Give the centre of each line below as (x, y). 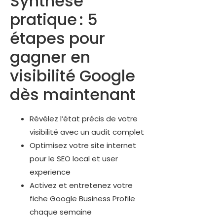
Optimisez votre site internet (83, 145)
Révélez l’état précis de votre (84, 118)
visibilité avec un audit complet (87, 132)
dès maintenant (73, 94)
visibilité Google (73, 75)
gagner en (50, 57)
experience (50, 172)
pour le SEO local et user (74, 158)
